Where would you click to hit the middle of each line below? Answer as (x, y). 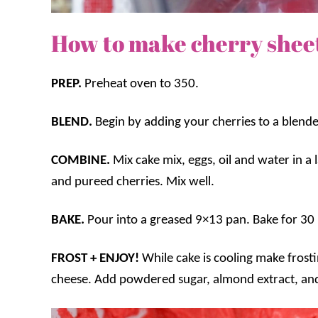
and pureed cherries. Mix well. (133, 182)
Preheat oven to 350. (142, 84)
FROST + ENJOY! (97, 258)
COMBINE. (82, 160)
